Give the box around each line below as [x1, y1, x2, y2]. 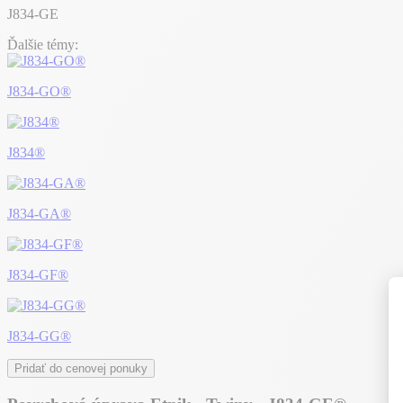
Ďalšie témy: [7, 37, 78, 52]
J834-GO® [7, 84, 71, 99]
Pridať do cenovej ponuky [14, 362, 148, 375]
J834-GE [7, 6, 58, 22]
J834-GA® [7, 206, 71, 221]
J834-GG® [7, 328, 71, 344]
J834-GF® [7, 267, 68, 282]
